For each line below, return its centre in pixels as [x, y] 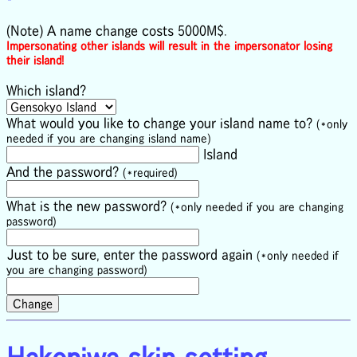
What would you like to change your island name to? [161, 123]
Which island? [46, 90]
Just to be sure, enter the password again [131, 255]
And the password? [65, 172]
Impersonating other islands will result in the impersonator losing [169, 46]
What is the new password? [88, 206]
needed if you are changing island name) [109, 139]
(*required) [150, 173]
